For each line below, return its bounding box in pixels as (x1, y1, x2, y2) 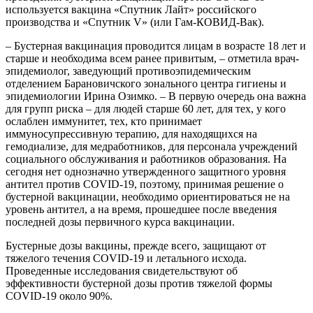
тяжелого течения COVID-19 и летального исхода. (6, 252, 247, 264)
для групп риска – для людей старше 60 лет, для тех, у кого (6, 102, 286, 115)
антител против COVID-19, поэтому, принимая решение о (6, 177, 284, 190)
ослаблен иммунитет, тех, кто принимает (6, 115, 202, 127)
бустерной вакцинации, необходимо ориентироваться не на (6, 190, 290, 203)
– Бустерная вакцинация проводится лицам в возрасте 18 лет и (6, 39, 306, 52)
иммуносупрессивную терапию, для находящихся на (6, 127, 257, 140)
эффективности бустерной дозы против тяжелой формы (6, 277, 272, 289)
